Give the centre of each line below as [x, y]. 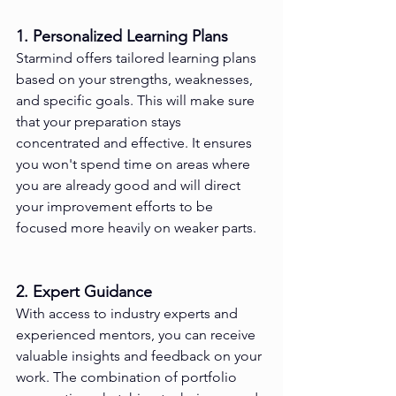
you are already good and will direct [130, 186]
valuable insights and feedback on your [141, 356]
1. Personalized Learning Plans [122, 37]
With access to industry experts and [129, 314]
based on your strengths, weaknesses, [136, 80]
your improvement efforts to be [116, 207]
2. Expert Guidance [84, 292]
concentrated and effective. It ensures [136, 143]
